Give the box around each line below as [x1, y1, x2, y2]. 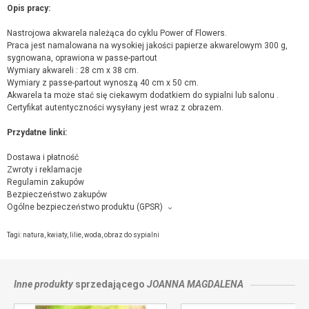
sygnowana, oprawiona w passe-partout [7, 52, 157, 63]
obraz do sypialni [104, 230, 159, 239]
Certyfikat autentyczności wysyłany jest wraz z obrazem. [7, 102, 223, 112]
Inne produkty [14, 279, 73, 290]
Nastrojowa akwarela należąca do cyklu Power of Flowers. [7, 28, 227, 38]
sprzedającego [73, 279, 147, 290]
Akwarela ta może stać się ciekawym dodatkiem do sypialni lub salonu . [7, 90, 279, 100]
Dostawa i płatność [7, 152, 79, 162]
